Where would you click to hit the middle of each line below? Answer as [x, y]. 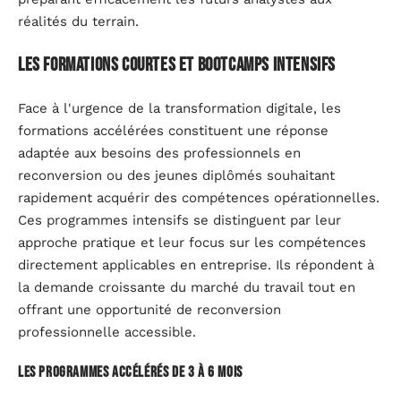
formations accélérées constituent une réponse [173, 130]
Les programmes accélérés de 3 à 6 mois [130, 373]
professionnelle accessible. [107, 332]
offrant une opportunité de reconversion [149, 309]
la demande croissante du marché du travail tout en [187, 287]
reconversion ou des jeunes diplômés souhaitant [176, 175]
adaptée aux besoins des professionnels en [159, 153]
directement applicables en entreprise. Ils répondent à [196, 264]
